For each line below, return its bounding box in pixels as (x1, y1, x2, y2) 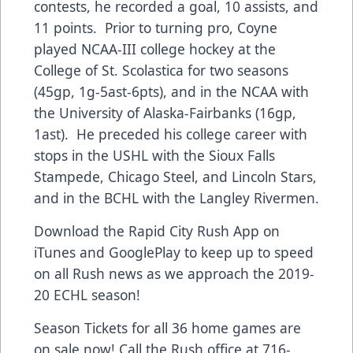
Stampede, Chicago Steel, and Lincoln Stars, (34, 167, 317, 187)
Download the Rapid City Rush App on (34, 221, 280, 241)
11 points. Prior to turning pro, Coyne (34, 18, 277, 38)
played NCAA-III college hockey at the (34, 39, 276, 59)
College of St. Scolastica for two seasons (34, 61, 288, 80)
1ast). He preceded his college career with (34, 124, 307, 144)
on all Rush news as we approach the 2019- (34, 264, 314, 284)
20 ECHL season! (34, 285, 140, 305)
